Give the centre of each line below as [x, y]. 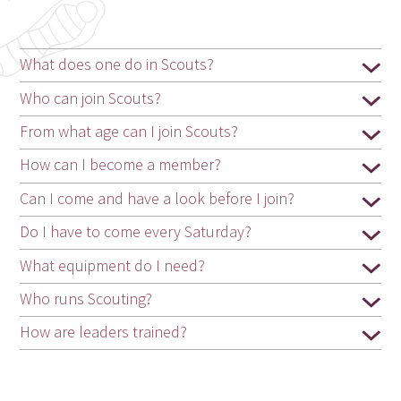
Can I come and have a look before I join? [158, 198]
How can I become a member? [121, 165]
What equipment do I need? [113, 265]
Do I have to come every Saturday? [136, 232]
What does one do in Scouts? [117, 64]
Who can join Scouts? [91, 98]
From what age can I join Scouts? [129, 132]
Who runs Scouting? [86, 298]
